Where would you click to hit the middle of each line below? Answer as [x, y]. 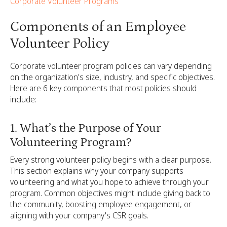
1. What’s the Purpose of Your [86, 128]
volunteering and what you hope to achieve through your [109, 182]
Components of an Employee [98, 27]
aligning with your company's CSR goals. [79, 216]
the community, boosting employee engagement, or [101, 204]
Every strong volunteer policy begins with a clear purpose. [111, 160]
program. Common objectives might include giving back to [110, 193]
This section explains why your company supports [97, 171]
